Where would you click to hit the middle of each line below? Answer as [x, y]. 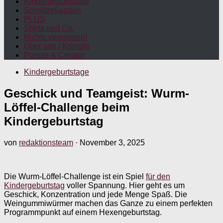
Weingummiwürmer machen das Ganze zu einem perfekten [108, 203]
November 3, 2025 [112, 142]
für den [158, 176]
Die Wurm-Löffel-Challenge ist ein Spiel [75, 176]
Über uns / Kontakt [56, 46]
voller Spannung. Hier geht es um [125, 185]
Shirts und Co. [49, 28]
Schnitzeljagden [53, 10]
